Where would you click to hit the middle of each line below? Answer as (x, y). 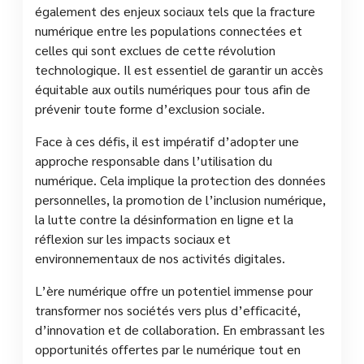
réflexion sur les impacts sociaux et (133, 238)
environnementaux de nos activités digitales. (160, 258)
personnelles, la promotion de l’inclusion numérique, (180, 199)
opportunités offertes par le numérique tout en (168, 349)
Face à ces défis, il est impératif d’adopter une (167, 141)
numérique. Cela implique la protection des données (180, 180)
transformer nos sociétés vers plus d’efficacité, (168, 310)
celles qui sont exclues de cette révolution (155, 50)
